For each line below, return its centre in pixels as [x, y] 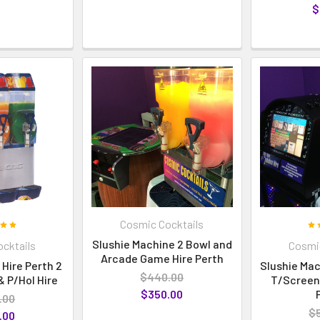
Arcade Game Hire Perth [162, 259]
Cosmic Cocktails [162, 224]
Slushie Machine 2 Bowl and [162, 244]
